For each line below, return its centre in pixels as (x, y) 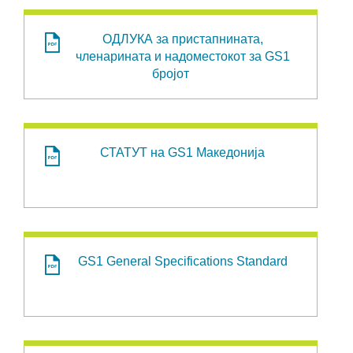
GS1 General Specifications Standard (182, 261)
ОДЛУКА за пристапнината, (182, 39)
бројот (171, 74)
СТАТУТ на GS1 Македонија (182, 152)
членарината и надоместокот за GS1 (182, 56)
